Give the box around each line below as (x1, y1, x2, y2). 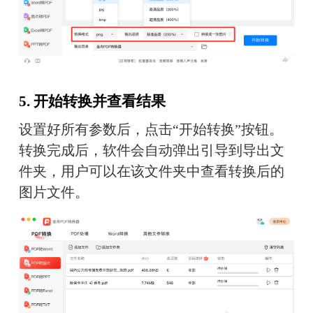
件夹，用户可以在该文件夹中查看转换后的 (18, 163, 284, 180)
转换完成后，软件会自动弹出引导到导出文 (18, 143, 284, 159)
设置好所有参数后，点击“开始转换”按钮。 (18, 122, 283, 138)
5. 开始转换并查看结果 (18, 92, 166, 110)
